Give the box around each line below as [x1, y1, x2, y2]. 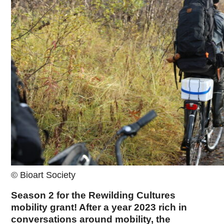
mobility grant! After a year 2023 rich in [11, 202, 187, 212]
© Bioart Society [11, 170, 76, 180]
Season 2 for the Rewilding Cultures [11, 190, 176, 200]
